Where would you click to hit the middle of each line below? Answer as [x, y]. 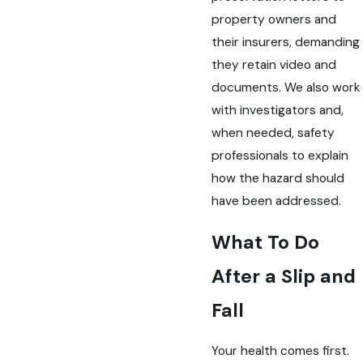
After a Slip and [284, 276]
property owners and [274, 20]
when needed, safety [273, 133]
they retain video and [274, 65]
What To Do [266, 242]
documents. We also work [286, 88]
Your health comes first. [281, 351]
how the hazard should [278, 179]
